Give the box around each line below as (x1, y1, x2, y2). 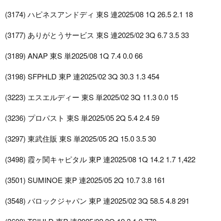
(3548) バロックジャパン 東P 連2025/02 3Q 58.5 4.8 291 (5, 195, 189, 206)
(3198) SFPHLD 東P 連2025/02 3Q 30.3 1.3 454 (5, 71, 159, 82)
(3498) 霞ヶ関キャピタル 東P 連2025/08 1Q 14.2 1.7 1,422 (5, 154, 195, 165)
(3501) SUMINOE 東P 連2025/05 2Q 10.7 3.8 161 (5, 175, 165, 185)
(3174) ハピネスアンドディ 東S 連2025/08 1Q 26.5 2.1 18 (5, 9, 193, 20)
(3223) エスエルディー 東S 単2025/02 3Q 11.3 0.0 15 (5, 92, 178, 103)
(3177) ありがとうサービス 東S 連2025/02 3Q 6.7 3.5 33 (5, 30, 189, 40)
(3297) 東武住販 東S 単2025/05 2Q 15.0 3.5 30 (5, 133, 156, 144)
